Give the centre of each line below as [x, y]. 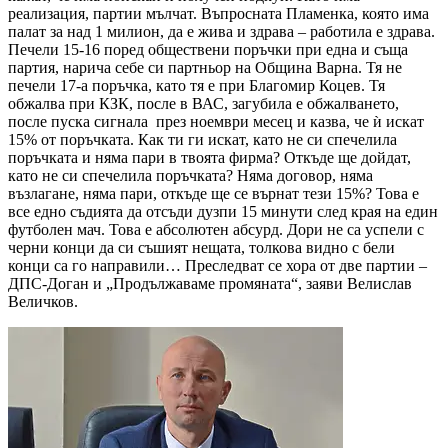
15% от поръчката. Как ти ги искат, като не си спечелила [202, 140]
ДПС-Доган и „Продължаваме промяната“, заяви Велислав [210, 284]
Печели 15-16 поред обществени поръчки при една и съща [208, 50]
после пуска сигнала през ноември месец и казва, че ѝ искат [216, 122]
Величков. [43, 302]
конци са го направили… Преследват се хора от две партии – [217, 266]
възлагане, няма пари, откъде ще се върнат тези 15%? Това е [213, 194]
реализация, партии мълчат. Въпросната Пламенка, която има [218, 14]
